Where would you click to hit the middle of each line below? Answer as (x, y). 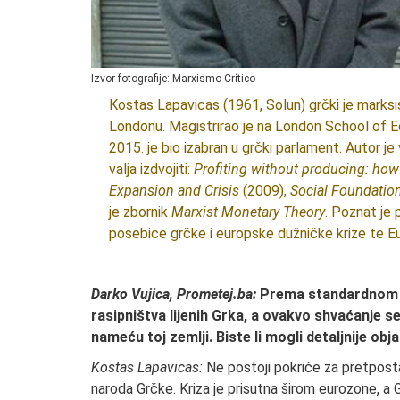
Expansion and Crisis (174, 190)
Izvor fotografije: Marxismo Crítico (173, 78)
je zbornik (140, 212)
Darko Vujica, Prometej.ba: (174, 294)
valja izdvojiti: (151, 169)
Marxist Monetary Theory (248, 212)
